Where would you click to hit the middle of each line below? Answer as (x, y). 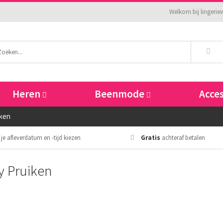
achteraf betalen (183, 138)
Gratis (151, 138)
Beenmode (120, 94)
